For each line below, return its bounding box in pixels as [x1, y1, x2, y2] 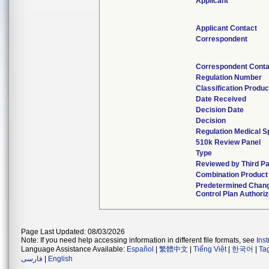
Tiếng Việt [193, 245, 226, 253]
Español [127, 245, 154, 253]
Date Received [196, 95, 247, 103]
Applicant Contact [196, 24, 258, 32]
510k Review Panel [196, 138, 261, 147]
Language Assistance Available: [21, 245, 127, 253]
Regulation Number [196, 73, 262, 82]
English [48, 255, 73, 263]
